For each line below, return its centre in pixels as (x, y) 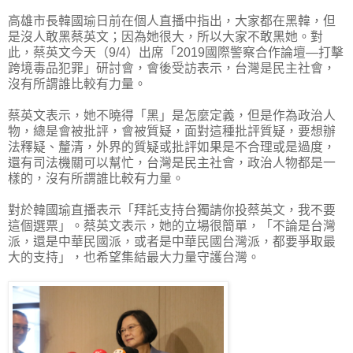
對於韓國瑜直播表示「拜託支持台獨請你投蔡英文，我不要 (172, 210)
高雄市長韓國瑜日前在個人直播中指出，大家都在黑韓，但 (172, 20)
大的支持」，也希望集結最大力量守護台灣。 (134, 257)
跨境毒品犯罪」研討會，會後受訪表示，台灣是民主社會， (172, 68)
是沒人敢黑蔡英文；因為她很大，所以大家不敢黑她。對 (165, 36)
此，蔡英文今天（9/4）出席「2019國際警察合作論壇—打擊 (176, 52)
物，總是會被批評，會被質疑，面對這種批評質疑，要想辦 (172, 131)
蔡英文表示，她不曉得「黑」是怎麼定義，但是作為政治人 (172, 115)
